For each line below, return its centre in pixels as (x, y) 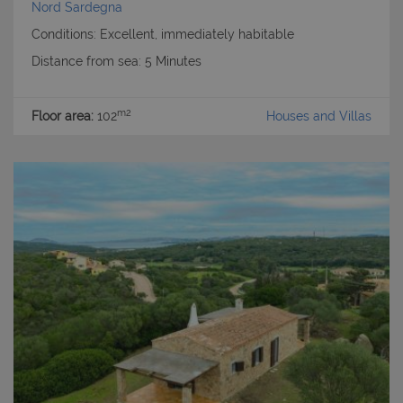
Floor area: (63, 116)
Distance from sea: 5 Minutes (116, 62)
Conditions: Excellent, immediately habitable (163, 35)
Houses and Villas (319, 116)
